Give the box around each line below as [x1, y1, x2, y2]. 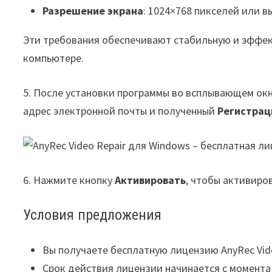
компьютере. [23, 50, 84, 65]
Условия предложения [23, 206, 162, 224]
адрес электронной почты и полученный [23, 103, 218, 118]
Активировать [115, 172, 186, 187]
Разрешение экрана [42, 3, 144, 18]
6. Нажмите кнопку [23, 172, 115, 187]
